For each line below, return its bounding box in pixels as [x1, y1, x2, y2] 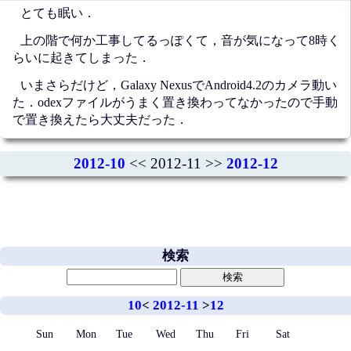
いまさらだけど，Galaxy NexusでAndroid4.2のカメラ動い [20, 78, 337, 92]
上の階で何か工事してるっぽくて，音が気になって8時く [20, 33, 340, 47]
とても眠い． [20, 5, 96, 20]
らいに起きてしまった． [13, 50, 150, 64]
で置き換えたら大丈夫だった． [13, 112, 188, 126]
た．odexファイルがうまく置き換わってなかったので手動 [13, 95, 338, 109]
